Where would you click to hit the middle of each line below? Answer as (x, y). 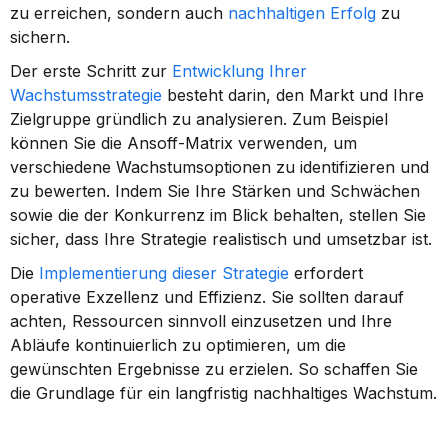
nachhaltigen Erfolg (302, 13)
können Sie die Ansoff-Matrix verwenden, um (183, 143)
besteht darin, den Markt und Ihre (293, 95)
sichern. (40, 37)
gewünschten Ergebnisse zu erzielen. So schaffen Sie (214, 369)
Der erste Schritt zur (91, 71)
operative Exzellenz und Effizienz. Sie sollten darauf (207, 297)
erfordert (326, 273)
